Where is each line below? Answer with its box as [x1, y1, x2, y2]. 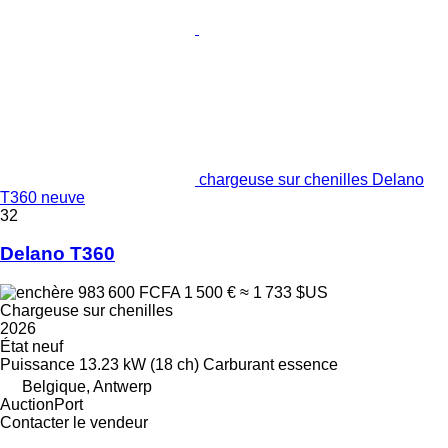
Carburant [203, 356, 274, 374]
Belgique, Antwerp [22, 378, 152, 396]
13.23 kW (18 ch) [79, 356, 199, 374]
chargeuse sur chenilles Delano [199, 170, 424, 188]
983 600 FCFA [74, 284, 184, 302]
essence [278, 356, 338, 374]
